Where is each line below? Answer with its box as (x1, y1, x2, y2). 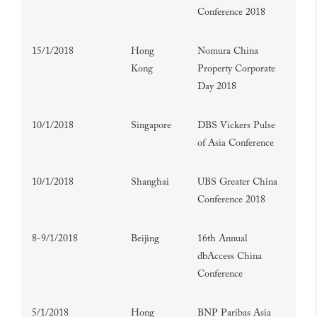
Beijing (131, 234, 159, 244)
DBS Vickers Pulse (197, 121, 275, 131)
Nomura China (197, 47, 258, 57)
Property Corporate (197, 64, 275, 74)
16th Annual (197, 234, 248, 244)
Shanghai (131, 178, 169, 188)
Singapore (131, 121, 171, 131)
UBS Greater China (197, 178, 277, 188)
